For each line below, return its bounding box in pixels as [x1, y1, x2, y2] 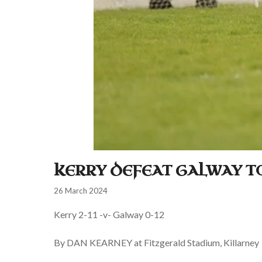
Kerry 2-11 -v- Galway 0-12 [54, 209, 164, 220]
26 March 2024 [54, 186, 108, 196]
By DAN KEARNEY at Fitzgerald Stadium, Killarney [54, 237, 259, 249]
